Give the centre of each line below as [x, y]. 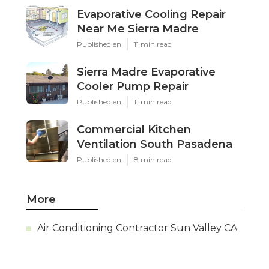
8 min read [153, 160]
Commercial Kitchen [134, 130]
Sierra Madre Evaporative [146, 72]
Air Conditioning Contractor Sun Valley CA [137, 228]
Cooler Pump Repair [133, 87]
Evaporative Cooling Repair [151, 15]
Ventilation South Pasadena [155, 144]
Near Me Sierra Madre [138, 29]
